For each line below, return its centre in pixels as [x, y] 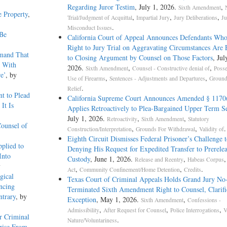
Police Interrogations [195, 210]
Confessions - [204, 200]
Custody [79, 159]
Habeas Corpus [205, 160]
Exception [82, 200]
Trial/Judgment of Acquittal [100, 18]
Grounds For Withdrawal [165, 129]
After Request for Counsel [135, 210]
